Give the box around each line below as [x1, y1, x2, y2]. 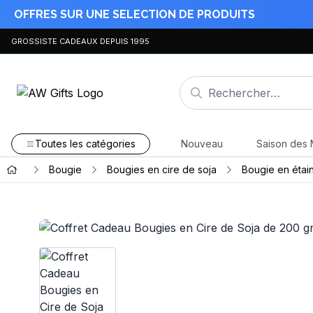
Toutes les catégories [34, 138, 136, 150]
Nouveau [180, 138, 223, 150]
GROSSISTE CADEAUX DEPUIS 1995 [11, 36, 150, 46]
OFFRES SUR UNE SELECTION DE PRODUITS [14, 7, 256, 21]
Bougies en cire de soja [106, 163, 217, 175]
